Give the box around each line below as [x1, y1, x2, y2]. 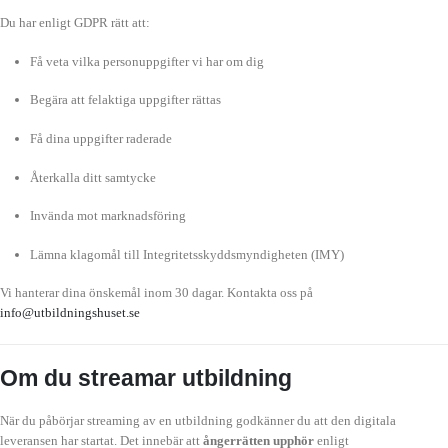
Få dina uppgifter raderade [29, 130, 172, 146]
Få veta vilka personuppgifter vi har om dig [29, 53, 264, 69]
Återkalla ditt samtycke [29, 169, 156, 185]
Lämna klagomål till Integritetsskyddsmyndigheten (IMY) [29, 246, 344, 262]
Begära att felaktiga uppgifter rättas [29, 92, 221, 108]
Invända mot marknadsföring [29, 208, 186, 224]
